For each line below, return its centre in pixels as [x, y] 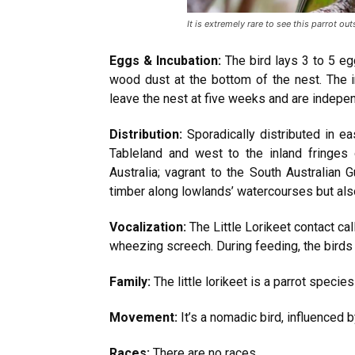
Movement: [143, 317]
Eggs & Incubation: [167, 60]
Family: [130, 281]
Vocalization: [150, 227]
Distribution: [148, 134]
